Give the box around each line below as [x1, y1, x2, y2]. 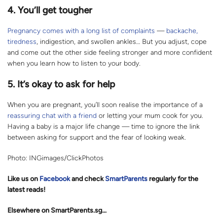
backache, [166, 27, 198, 36]
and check [70, 175, 105, 184]
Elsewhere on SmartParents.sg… [7, 206, 107, 215]
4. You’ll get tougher [7, 4, 92, 16]
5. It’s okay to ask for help [7, 78, 115, 90]
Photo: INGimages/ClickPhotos [7, 154, 104, 163]
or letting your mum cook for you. [99, 111, 203, 120]
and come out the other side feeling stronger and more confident [7, 48, 212, 57]
